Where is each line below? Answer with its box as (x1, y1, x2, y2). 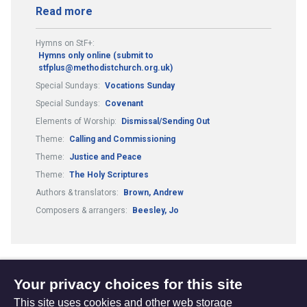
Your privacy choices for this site (14, 276, 243, 292)
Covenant (105, 98, 143, 108)
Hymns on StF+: (36, 38, 95, 48)
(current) (184, 287, 232, 301)
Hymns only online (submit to (38, 50, 153, 60)
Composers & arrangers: (36, 205, 130, 215)
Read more (36, 4, 93, 18)
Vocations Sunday (105, 80, 175, 90)
